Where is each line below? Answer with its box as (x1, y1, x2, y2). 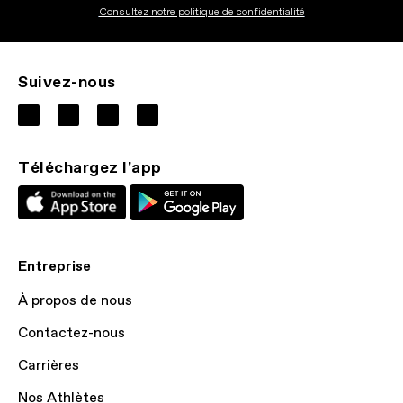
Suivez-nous (18, 72, 116, 94)
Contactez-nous (18, 324, 125, 343)
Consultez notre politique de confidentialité (98, 5, 305, 20)
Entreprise (18, 257, 91, 276)
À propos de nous (18, 291, 132, 310)
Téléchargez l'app (18, 157, 162, 179)
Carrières (18, 356, 79, 375)
